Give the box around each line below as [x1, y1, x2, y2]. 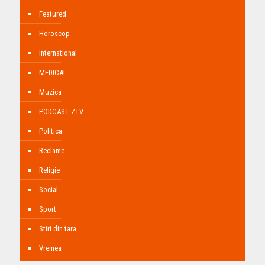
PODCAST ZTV [39, 107, 83, 117]
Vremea [39, 244, 62, 253]
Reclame [39, 146, 64, 156]
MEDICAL [39, 68, 67, 77]
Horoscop [39, 29, 70, 38]
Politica [39, 127, 62, 136]
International [39, 49, 77, 58]
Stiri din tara [39, 224, 76, 234]
